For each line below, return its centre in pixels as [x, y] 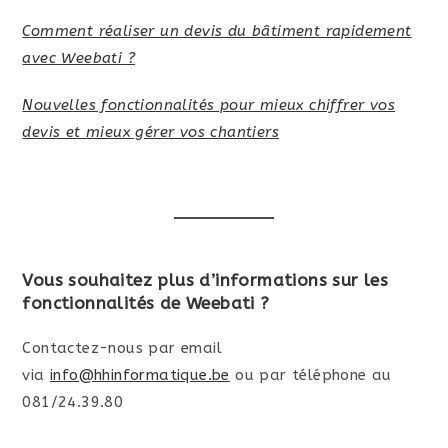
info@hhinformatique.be [140, 374]
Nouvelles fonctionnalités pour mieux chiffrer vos [209, 104]
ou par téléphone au [310, 374]
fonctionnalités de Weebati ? [146, 302]
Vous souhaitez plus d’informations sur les [205, 279]
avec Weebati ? [79, 57]
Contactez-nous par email [122, 347]
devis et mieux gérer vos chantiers [151, 131]
